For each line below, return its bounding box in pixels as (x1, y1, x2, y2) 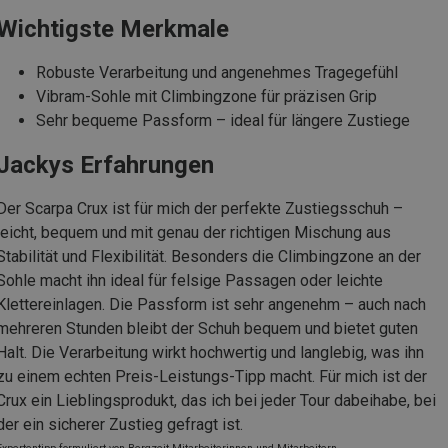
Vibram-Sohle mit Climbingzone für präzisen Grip (36, 86, 377, 106)
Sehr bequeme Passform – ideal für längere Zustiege (36, 110, 410, 130)
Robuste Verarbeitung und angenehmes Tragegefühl (36, 62, 398, 82)
